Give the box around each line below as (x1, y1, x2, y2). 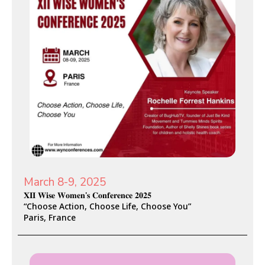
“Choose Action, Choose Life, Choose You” (24, 201, 191, 212)
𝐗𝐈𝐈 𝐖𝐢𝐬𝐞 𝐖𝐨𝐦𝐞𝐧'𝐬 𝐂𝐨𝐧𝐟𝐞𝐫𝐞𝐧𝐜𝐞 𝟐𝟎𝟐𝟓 (24, 189, 151, 201)
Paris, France (24, 212, 76, 224)
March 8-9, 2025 (24, 174, 106, 190)
